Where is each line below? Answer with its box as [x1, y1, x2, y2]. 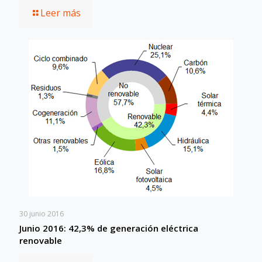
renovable [19, 234, 62, 246]
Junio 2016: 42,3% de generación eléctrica [19, 222, 198, 234]
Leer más [40, 6, 81, 19]
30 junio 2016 [19, 208, 64, 219]
